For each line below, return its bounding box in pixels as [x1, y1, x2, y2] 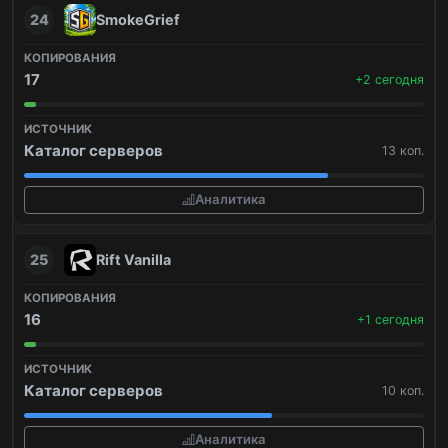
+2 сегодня [355, 71, 424, 87]
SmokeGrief [96, 10, 180, 28]
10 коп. [382, 382, 424, 398]
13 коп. [382, 142, 424, 158]
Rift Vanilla [96, 250, 171, 268]
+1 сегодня [357, 311, 424, 327]
